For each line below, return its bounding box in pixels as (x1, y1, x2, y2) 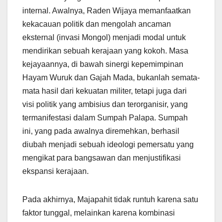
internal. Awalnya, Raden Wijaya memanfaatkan (22, 6, 191, 15)
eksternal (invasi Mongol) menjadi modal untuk (22, 33, 186, 42)
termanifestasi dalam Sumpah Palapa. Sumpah (22, 113, 188, 122)
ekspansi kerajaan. (22, 167, 89, 176)
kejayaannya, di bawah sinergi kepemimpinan (22, 60, 183, 69)
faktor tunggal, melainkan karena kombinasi (22, 209, 175, 218)
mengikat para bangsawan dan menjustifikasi (22, 154, 181, 163)
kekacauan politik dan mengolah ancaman (22, 20, 171, 29)
